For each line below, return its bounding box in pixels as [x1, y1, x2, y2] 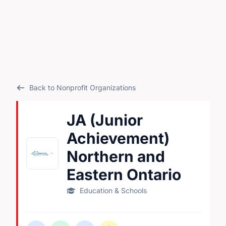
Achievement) [67, 129, 169, 147]
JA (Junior [67, 111, 143, 129]
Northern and [67, 147, 165, 165]
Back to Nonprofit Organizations [29, 83, 136, 92]
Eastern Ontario [67, 165, 181, 184]
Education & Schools [79, 186, 147, 195]
